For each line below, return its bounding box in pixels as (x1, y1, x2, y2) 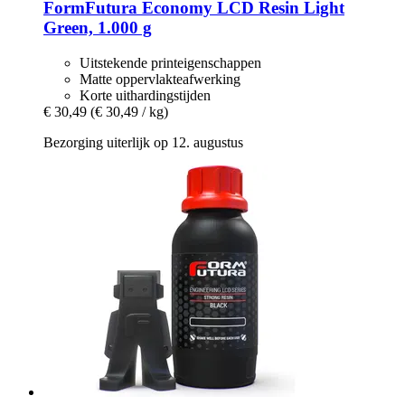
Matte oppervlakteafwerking (80, 71, 240, 88)
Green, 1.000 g (43, 18, 152, 38)
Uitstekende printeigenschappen (80, 55, 261, 71)
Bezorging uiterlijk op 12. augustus (43, 135, 243, 151)
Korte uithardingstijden (80, 88, 211, 104)
